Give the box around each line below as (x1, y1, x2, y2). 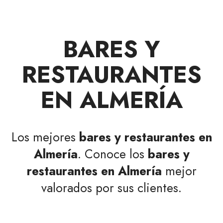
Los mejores (11, 128, 79, 146)
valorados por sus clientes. (41, 179, 182, 197)
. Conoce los (77, 145, 148, 163)
